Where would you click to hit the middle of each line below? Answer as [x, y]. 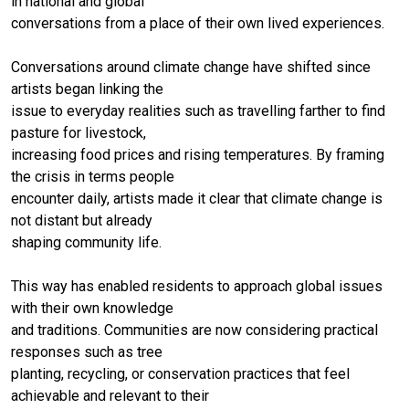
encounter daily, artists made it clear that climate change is [197, 198]
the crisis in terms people [93, 176]
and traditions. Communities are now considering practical [194, 330]
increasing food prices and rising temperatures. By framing [198, 154]
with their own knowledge [92, 308]
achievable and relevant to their [110, 395]
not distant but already [82, 220]
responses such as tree [87, 351]
